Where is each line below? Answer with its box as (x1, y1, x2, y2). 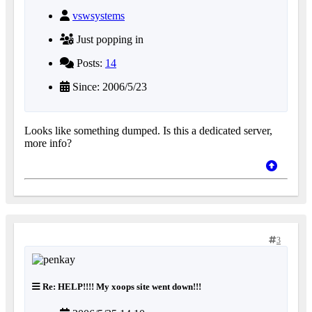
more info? (24, 136, 72, 149)
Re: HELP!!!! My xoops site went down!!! (40, 281, 201, 292)
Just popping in (74, 33, 143, 45)
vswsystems (72, 9, 125, 22)
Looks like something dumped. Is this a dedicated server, (24, 124, 272, 136)
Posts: (74, 56, 105, 69)
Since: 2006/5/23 (70, 80, 147, 93)
